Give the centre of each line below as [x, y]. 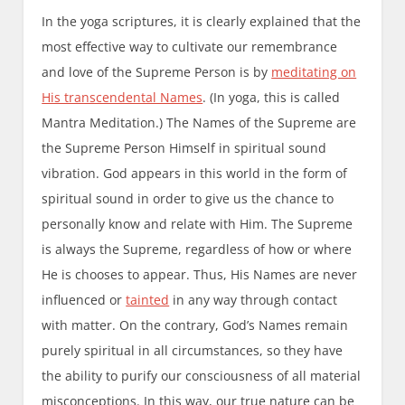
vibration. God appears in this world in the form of [195, 173]
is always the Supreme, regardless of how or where [197, 249]
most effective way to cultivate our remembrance [190, 46]
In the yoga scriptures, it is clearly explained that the [202, 21]
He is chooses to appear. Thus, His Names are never [200, 274]
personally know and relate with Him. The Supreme [198, 223]
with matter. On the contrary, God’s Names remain [195, 325]
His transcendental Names [122, 97]
